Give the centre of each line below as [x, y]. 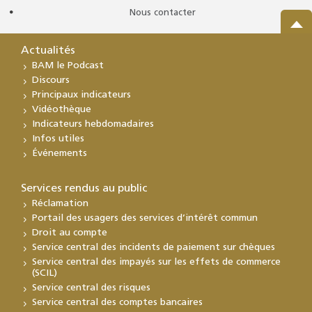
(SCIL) [45, 273]
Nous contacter [162, 13]
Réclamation [60, 203]
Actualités [48, 50]
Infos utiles [58, 139]
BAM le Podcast [68, 65]
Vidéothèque [62, 109]
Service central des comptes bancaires [117, 302]
